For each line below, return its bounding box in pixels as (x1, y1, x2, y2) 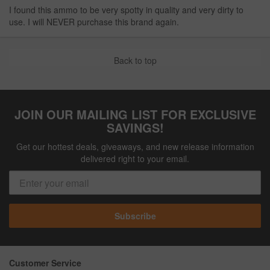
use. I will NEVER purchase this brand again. (9, 16, 179, 28)
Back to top (113, 54, 157, 67)
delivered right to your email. (81, 152, 189, 165)
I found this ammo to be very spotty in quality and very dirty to (9, 4, 243, 16)
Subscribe (114, 210, 156, 222)
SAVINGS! (106, 119, 164, 137)
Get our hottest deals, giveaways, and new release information (16, 140, 254, 153)
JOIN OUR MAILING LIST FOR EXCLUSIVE (14, 105, 256, 124)
